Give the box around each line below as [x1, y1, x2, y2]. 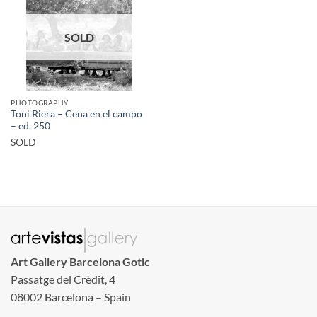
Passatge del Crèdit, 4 [11, 272, 115, 286]
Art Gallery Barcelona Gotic [11, 254, 150, 268]
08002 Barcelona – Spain [11, 289, 131, 304]
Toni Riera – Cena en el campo [11, 108, 142, 120]
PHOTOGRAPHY [11, 98, 69, 107]
